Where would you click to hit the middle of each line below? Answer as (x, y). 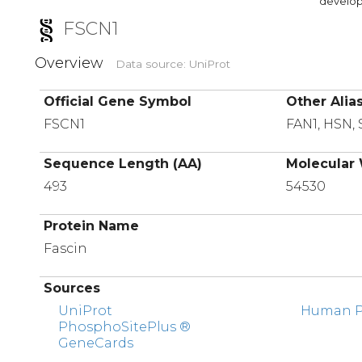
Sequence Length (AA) (123, 164)
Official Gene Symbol (118, 102)
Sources (72, 288)
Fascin (66, 249)
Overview (71, 63)
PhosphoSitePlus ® (125, 327)
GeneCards (96, 343)
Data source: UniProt (173, 64)
